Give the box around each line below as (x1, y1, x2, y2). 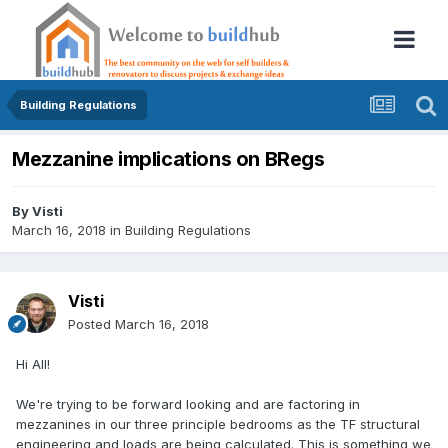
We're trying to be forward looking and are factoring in (16, 396, 360, 413)
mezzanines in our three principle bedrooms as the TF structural (16, 416, 420, 433)
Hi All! (16, 356, 50, 373)
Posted (68, 316, 115, 333)
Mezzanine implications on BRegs (12, 147, 325, 172)
